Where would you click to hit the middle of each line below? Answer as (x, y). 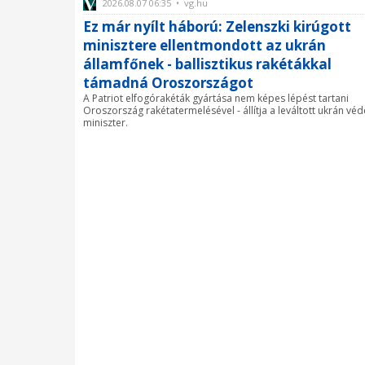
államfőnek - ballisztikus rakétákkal (207, 64)
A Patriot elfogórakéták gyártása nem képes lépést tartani (216, 99)
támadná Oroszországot (168, 83)
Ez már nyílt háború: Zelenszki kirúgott (217, 27)
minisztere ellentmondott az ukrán (204, 46)
